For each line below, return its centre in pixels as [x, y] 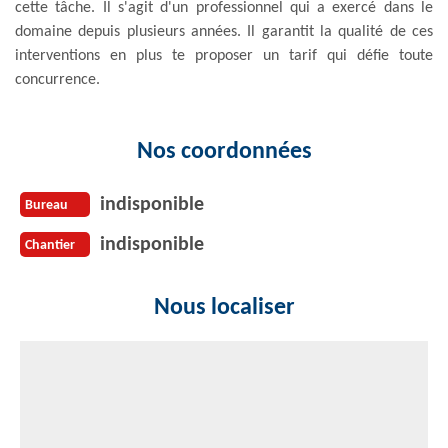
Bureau [46, 206]
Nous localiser [224, 307]
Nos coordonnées [224, 151]
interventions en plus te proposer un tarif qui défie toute [224, 55]
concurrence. [57, 79]
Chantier [50, 246]
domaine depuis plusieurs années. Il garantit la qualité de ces [224, 31]
